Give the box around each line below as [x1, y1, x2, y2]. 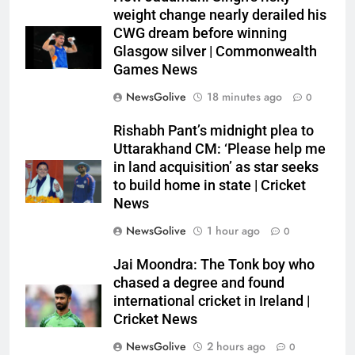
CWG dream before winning [113, 25, 287, 42]
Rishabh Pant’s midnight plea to [113, 123, 314, 139]
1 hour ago [207, 223, 260, 239]
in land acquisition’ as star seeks [113, 159, 319, 176]
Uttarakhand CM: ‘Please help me [113, 141, 326, 158]
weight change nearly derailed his [113, 7, 326, 24]
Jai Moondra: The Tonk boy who [113, 257, 315, 273]
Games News [113, 62, 197, 78]
